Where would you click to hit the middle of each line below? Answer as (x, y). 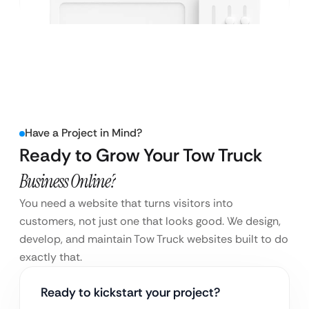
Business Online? (68, 182)
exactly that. (51, 257)
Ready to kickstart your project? (130, 293)
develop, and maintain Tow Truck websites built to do (154, 239)
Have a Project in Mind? (83, 133)
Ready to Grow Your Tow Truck (141, 156)
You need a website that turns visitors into (126, 203)
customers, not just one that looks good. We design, (150, 221)
